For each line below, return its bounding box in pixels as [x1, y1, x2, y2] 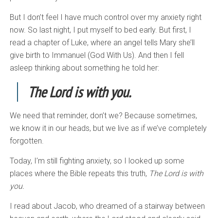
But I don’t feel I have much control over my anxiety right [10, 13, 201, 22]
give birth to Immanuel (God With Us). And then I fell [10, 51, 184, 60]
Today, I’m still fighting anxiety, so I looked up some [10, 156, 184, 166]
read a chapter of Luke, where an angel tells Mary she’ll [10, 38, 195, 48]
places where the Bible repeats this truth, [10, 169, 149, 179]
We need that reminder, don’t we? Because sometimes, [10, 111, 197, 121]
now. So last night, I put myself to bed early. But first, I [10, 25, 191, 35]
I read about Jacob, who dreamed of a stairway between [10, 201, 205, 211]
